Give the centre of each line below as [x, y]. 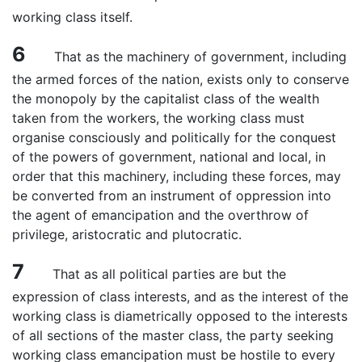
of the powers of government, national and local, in [169, 156]
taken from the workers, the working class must [158, 118]
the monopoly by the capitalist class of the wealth [166, 98]
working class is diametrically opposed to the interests [180, 316]
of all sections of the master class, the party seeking [173, 335]
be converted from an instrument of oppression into [172, 195]
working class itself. [72, 17]
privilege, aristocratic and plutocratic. [127, 234]
